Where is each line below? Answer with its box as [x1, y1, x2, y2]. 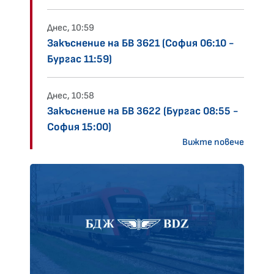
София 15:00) [47, 120, 111, 134]
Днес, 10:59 [47, 22, 94, 34]
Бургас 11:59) [47, 53, 112, 66]
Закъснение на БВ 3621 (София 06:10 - [47, 37, 234, 50]
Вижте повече [182, 136, 244, 149]
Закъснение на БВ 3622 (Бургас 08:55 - [47, 105, 239, 118]
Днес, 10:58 [47, 90, 94, 102]
